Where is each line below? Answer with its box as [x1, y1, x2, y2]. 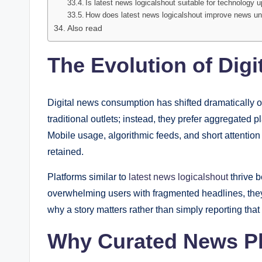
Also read [67, 23, 102, 33]
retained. [47, 147, 84, 157]
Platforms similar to [47, 172, 126, 182]
